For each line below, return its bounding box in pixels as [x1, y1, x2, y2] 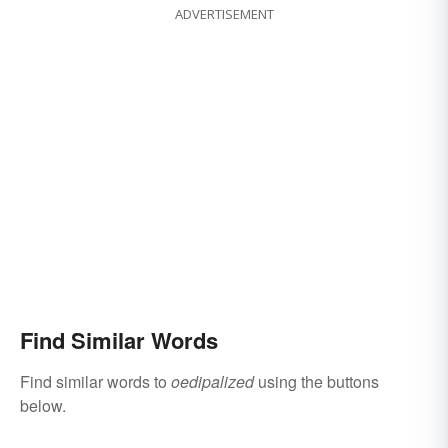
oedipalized [171, 370, 254, 394]
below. [20, 394, 66, 418]
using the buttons [254, 370, 379, 394]
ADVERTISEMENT [174, 5, 274, 24]
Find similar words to [20, 370, 171, 394]
